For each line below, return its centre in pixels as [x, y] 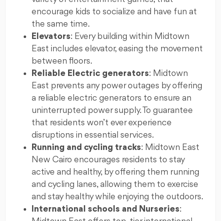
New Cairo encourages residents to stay [108, 160]
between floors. [62, 61]
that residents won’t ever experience [102, 123]
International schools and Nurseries [106, 209]
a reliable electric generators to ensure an [111, 98]
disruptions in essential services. [93, 135]
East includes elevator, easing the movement [117, 49]
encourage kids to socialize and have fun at [114, 12]
